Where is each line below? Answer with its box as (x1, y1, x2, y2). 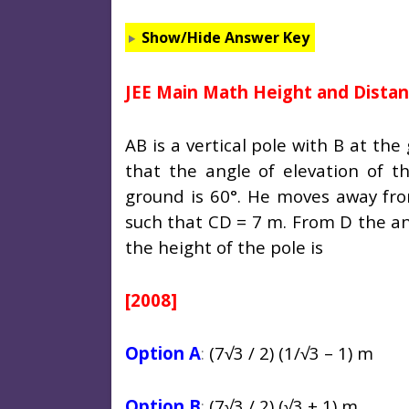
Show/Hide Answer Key (141, 27, 309, 48)
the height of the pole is (125, 236, 323, 259)
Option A (125, 341, 201, 365)
